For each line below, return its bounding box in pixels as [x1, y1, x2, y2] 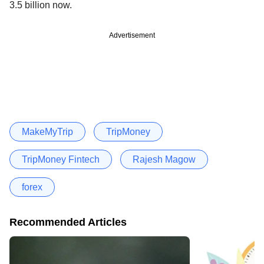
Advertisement [109, 31, 155, 39]
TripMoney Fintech [22, 154, 100, 164]
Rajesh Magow [133, 154, 196, 164]
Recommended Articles [9, 216, 127, 228]
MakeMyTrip [22, 126, 73, 137]
